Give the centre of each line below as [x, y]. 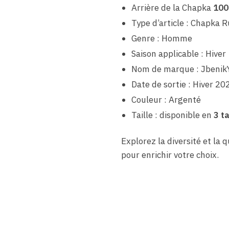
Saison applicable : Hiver [178, 54]
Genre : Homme [162, 39]
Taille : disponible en [171, 115]
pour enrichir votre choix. [170, 155]
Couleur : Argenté [166, 100]
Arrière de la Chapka [172, 8]
